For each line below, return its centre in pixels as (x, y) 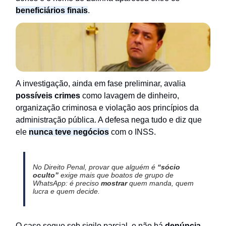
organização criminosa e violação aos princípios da (107, 107)
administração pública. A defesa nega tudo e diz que (109, 120)
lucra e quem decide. (66, 191)
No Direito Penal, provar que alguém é (95, 167)
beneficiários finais (52, 11)
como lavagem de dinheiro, (130, 95)
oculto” (45, 175)
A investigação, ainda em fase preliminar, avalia (101, 83)
